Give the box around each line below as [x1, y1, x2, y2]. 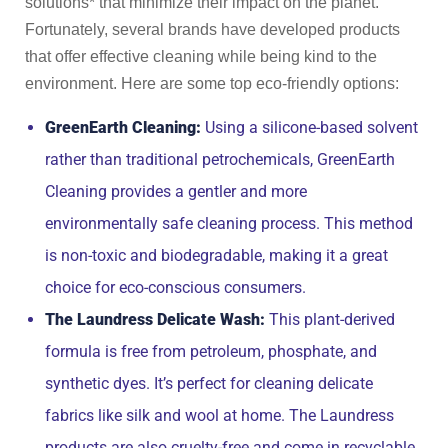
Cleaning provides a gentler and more [45, 182, 307, 201]
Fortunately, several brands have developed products [25, 21, 400, 38]
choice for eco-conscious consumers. [45, 278, 306, 297]
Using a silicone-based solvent [201, 118, 418, 137]
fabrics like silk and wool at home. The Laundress [45, 406, 394, 425]
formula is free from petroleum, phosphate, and [45, 342, 377, 361]
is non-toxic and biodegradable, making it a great [45, 246, 388, 265]
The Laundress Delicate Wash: [45, 310, 265, 329]
